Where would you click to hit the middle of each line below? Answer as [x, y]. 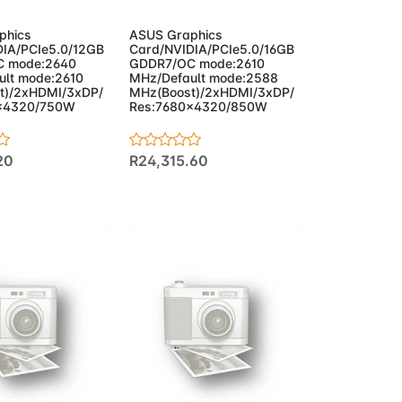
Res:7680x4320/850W [199, 106]
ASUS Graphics [176, 34]
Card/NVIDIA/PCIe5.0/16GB [212, 48]
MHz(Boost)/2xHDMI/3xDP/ [212, 92]
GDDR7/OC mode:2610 [197, 63]
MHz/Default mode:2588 [204, 77]
